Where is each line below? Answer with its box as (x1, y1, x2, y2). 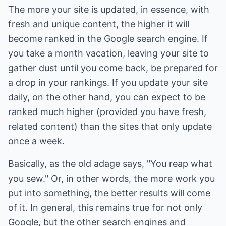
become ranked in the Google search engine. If (8, 33, 208, 44)
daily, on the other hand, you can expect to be (8, 92, 205, 102)
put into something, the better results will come (8, 188, 210, 198)
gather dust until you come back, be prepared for (8, 63, 218, 73)
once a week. (8, 136, 65, 146)
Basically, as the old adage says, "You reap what (8, 158, 212, 169)
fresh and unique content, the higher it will (8, 19, 189, 29)
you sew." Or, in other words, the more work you (8, 173, 215, 184)
